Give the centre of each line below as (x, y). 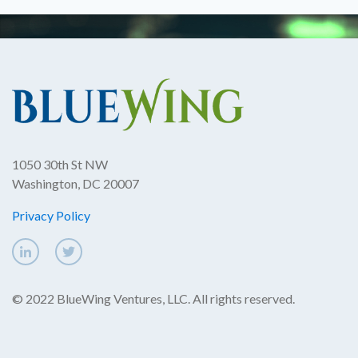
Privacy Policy (51, 216)
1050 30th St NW (60, 165)
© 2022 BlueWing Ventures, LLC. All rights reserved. (153, 299)
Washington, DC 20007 (76, 184)
